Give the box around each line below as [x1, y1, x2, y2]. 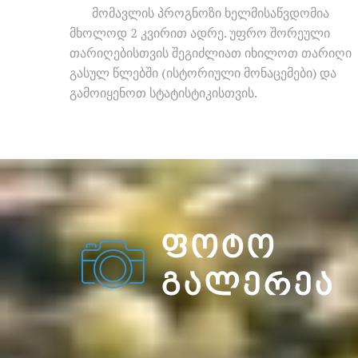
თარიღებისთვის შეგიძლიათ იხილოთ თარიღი [70, 44, 352, 62]
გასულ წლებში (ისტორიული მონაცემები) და [70, 64, 336, 82]
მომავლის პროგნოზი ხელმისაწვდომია [89, 4, 329, 22]
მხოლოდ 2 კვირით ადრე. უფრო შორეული [70, 24, 330, 42]
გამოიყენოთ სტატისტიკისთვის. [70, 84, 257, 101]
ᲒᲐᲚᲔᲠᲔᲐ [161, 268, 335, 301]
